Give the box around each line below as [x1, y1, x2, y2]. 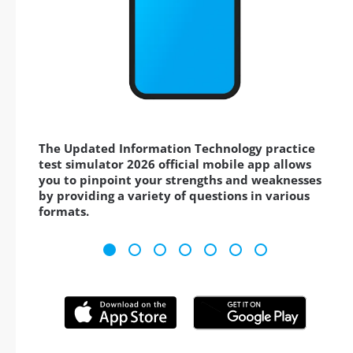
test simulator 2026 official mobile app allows [39, 156, 311, 173]
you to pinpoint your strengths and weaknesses [39, 172, 321, 188]
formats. [39, 203, 89, 220]
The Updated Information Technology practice [39, 140, 315, 157]
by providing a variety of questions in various [39, 188, 310, 204]
